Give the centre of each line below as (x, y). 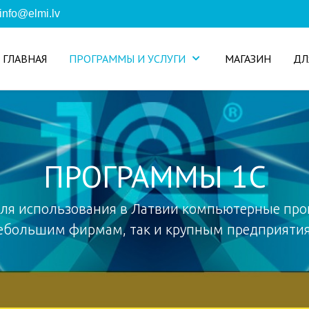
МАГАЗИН (248, 59)
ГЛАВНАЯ (25, 59)
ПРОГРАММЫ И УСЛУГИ (127, 59)
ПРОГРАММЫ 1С (154, 176)
